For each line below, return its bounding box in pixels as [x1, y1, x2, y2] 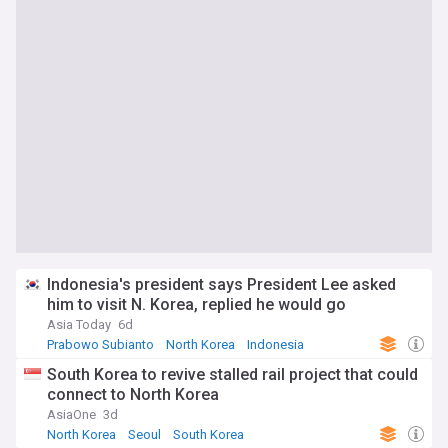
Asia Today [47, 317, 111, 332]
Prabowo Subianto [47, 337, 154, 352]
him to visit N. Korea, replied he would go [47, 295, 346, 314]
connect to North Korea [47, 385, 219, 404]
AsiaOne [47, 407, 96, 422]
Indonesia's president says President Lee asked [47, 275, 396, 294]
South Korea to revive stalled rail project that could [47, 365, 418, 384]
